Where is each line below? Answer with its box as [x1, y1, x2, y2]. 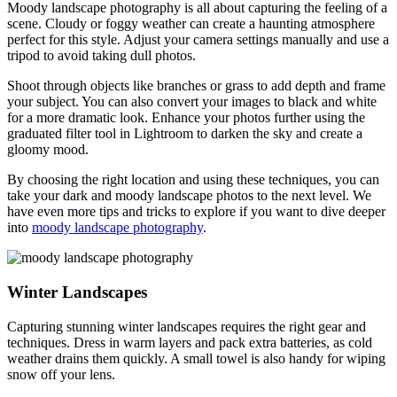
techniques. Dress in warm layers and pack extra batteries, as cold [7, 334, 372, 350]
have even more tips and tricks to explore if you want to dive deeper [7, 204, 385, 220]
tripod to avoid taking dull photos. [7, 48, 196, 64]
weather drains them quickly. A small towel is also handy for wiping [7, 350, 385, 366]
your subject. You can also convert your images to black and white [7, 94, 377, 110]
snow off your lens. [7, 366, 115, 382]
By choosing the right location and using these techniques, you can [7, 172, 379, 188]
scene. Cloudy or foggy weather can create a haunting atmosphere [7, 16, 375, 32]
